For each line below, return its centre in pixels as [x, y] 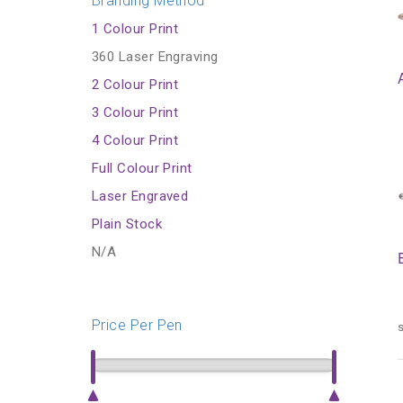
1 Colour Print [135, 29]
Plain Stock [127, 224]
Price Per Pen [137, 325]
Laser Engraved [140, 196]
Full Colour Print [142, 168]
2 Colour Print [135, 85]
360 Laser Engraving [155, 57]
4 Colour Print [135, 140]
